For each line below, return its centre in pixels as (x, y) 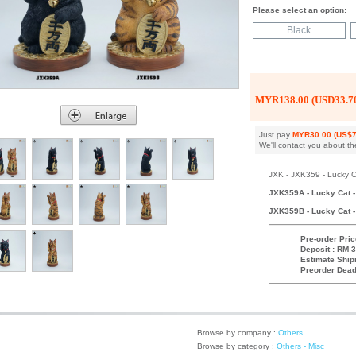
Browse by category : (237, 346)
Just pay (276, 135)
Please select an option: (300, 10)
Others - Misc (300, 346)
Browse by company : (238, 333)
